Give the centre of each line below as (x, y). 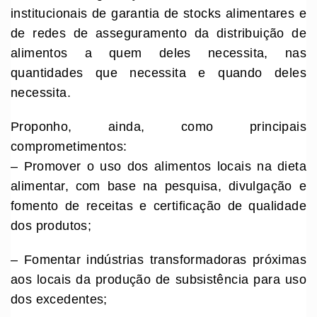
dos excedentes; (59, 300)
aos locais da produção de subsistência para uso (158, 280)
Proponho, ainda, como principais (158, 127)
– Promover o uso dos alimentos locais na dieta (158, 167)
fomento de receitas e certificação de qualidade (158, 206)
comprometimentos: (69, 147)
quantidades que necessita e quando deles (158, 73)
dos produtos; (51, 226)
